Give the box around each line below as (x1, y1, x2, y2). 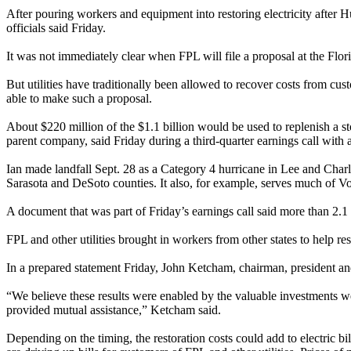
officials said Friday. (6, 20, 106, 34)
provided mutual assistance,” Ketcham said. (6, 302, 221, 317)
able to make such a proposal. (6, 91, 152, 105)
